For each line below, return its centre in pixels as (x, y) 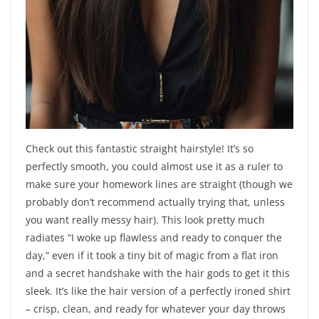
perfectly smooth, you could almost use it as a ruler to (154, 167)
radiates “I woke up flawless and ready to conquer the (154, 238)
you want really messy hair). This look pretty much (145, 220)
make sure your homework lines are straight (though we (159, 184)
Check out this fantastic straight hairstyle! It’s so (140, 149)
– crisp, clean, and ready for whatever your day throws (156, 309)
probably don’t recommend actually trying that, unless (155, 202)
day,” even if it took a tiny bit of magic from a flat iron (152, 256)
